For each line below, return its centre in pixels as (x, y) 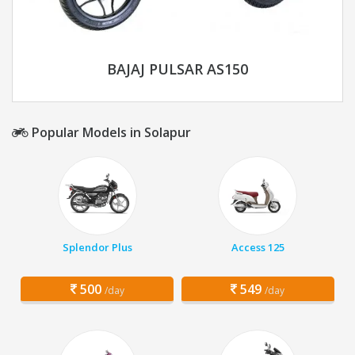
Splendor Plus (97, 248)
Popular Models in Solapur (110, 133)
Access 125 (258, 248)
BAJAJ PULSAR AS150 (177, 69)
